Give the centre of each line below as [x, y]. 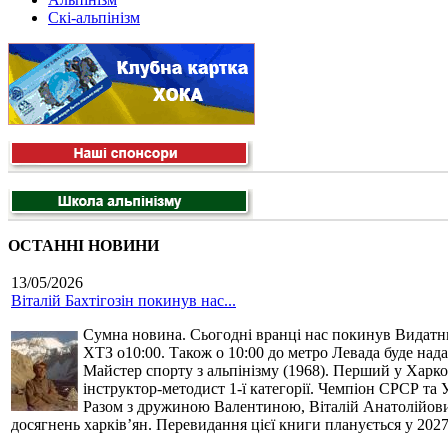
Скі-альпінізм [94, 18]
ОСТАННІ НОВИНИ [83, 246]
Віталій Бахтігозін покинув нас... [123, 301]
